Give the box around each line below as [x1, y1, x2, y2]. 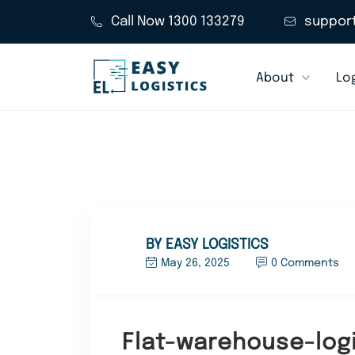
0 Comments [271, 258, 339, 269]
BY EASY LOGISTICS [146, 238, 269, 252]
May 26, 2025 [161, 258, 230, 269]
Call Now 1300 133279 [111, 15, 245, 29]
